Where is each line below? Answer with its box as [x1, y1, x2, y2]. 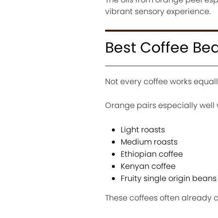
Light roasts [120, 124, 165, 136]
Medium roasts [120, 136, 178, 148]
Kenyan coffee [120, 161, 176, 172]
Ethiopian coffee [120, 148, 183, 160]
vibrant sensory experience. [105, 6, 211, 18]
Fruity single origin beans [120, 173, 217, 184]
